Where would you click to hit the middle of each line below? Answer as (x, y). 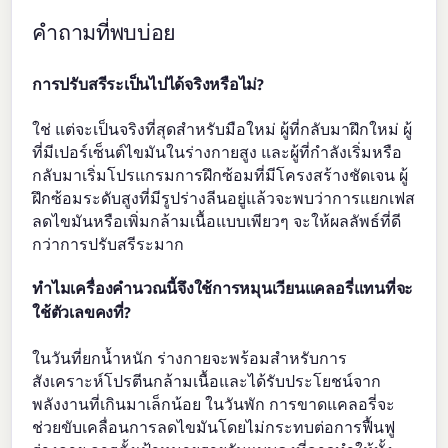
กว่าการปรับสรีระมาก (108, 243)
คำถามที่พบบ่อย (104, 32)
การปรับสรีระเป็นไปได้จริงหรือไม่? (148, 84)
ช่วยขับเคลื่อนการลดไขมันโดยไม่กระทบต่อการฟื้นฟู (214, 426)
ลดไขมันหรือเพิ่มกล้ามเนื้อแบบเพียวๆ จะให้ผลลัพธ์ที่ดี (217, 220)
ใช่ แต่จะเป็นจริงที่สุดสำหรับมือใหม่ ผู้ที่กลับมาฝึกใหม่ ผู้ (222, 128)
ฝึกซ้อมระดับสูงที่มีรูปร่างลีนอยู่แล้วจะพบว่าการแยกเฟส (224, 197)
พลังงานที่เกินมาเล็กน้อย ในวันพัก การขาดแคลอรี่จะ (214, 403)
